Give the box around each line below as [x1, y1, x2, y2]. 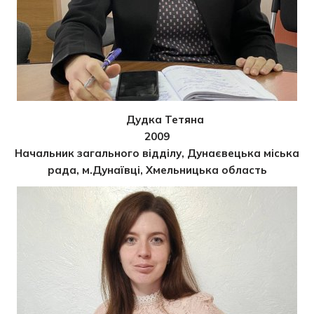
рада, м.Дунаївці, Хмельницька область [47, 163, 267, 177]
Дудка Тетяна [125, 112, 204, 126]
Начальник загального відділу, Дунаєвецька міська [15, 146, 299, 160]
